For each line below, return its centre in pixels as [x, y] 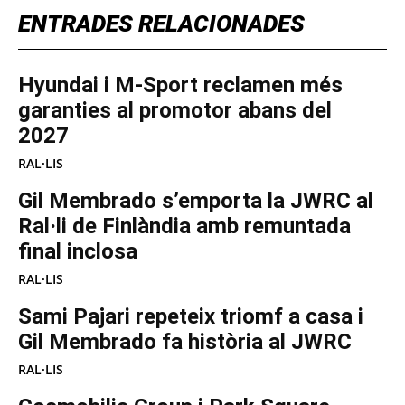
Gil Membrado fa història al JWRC [185, 342]
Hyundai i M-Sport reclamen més [180, 85]
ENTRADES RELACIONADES [161, 24]
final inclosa [78, 252]
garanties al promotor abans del [175, 111]
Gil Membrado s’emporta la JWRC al [196, 201]
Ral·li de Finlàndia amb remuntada [184, 226]
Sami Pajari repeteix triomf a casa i [191, 317]
